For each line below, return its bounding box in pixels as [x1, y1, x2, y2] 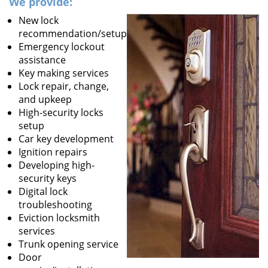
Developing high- [19, 159, 95, 172]
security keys [19, 172, 77, 185]
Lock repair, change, [19, 80, 109, 93]
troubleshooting [19, 198, 92, 211]
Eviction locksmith [19, 211, 100, 224]
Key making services [19, 66, 109, 80]
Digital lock [19, 185, 68, 198]
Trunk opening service [19, 237, 118, 251]
